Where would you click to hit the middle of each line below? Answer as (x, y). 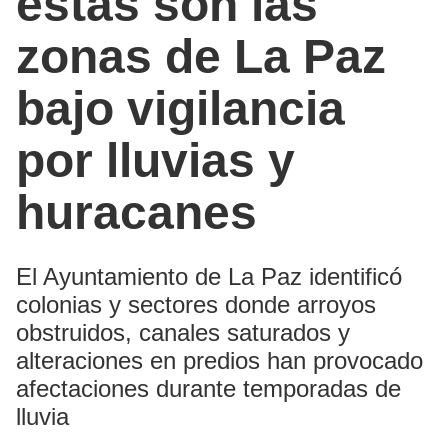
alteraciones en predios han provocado (219, 360)
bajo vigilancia (180, 108)
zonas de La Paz (201, 56)
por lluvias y (155, 160)
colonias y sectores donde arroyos (196, 304)
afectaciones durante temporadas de (208, 388)
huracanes (136, 212)
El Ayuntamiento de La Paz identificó (209, 276)
